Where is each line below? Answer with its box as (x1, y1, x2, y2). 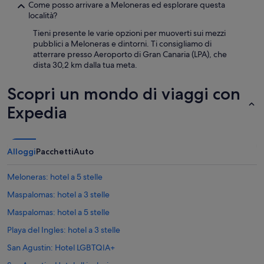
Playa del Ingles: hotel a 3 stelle (7, 225, 120, 235)
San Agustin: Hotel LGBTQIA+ (7, 242, 115, 253)
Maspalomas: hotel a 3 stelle (7, 189, 110, 200)
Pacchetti (36, 146, 74, 157)
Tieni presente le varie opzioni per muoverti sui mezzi (33, 28, 226, 38)
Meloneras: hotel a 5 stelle (7, 171, 103, 182)
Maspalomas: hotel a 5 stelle (7, 207, 110, 217)
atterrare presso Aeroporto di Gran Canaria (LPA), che (33, 49, 227, 60)
